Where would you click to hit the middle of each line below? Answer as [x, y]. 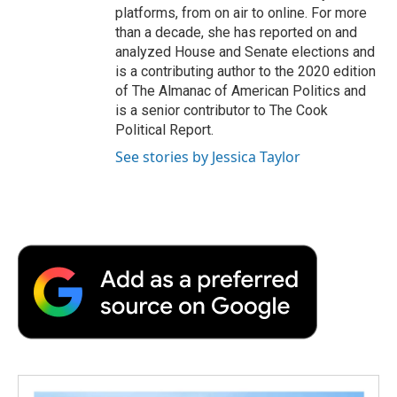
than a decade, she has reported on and [236, 32]
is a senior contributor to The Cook [222, 110]
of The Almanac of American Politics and [241, 90]
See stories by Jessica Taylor [208, 156]
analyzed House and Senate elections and [245, 51]
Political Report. [164, 129]
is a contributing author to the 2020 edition [245, 71]
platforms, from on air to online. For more [241, 12]
